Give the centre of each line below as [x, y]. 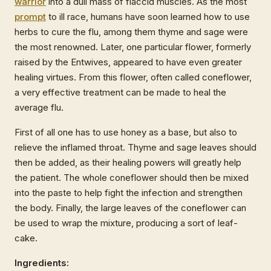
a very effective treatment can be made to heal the [120, 93]
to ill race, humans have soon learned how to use [148, 17]
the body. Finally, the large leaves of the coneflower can [130, 208]
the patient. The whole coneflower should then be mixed [132, 178]
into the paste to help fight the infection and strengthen [129, 193]
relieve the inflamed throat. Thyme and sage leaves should [135, 148]
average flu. [39, 108]
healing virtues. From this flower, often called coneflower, [133, 77]
